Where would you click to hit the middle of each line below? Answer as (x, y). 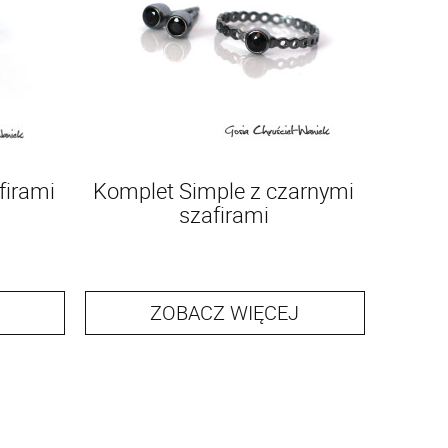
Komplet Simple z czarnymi (224, 190)
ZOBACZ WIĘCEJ (225, 312)
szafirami (223, 214)
